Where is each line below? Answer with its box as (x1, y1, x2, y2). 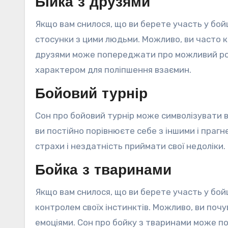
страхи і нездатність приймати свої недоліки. (35, 141, 225, 152)
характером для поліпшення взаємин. (35, 65, 191, 75)
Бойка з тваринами (35, 164, 172, 179)
